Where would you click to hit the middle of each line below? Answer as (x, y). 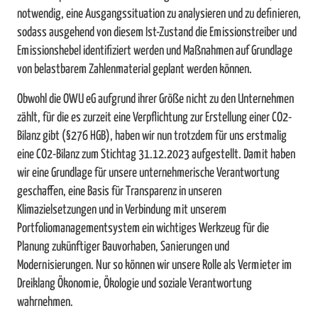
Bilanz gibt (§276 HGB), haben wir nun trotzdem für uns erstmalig (152, 137)
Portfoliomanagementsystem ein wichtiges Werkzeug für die (143, 229)
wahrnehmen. (45, 303)
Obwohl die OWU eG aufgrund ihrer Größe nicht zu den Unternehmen (155, 100)
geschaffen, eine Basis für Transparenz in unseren (119, 192)
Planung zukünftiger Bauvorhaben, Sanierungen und (123, 247)
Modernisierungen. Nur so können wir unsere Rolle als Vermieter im (154, 266)
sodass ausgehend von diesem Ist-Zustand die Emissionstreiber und (157, 33)
